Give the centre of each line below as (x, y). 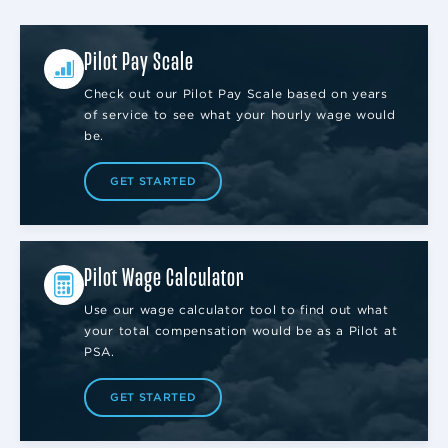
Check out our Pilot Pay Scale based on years (236, 93)
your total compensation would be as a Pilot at (241, 330)
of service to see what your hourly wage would (240, 114)
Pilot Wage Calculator (164, 278)
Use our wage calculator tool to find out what (236, 309)
